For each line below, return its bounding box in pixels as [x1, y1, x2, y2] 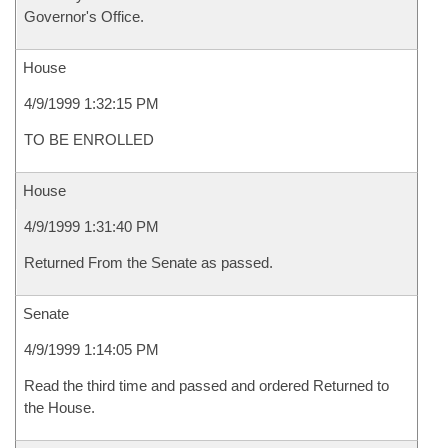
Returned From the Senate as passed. [24, 254, 273, 271]
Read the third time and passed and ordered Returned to [24, 377, 389, 394]
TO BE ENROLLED [24, 131, 154, 148]
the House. [24, 399, 95, 416]
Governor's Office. [24, 8, 144, 25]
